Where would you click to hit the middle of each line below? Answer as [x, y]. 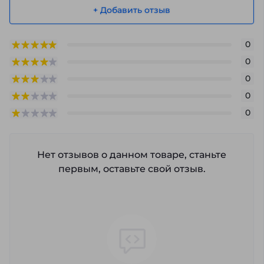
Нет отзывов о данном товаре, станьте [132, 155]
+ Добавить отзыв [132, 10]
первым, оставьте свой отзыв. [132, 169]
